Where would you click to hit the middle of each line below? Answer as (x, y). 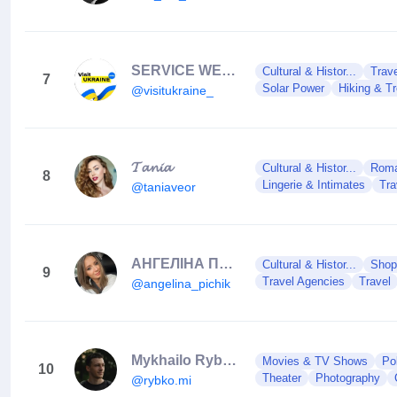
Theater (282, 378)
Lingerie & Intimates (314, 185)
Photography (348, 378)
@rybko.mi (161, 380)
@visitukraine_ (172, 90)
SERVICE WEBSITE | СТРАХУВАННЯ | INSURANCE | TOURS (229, 70)
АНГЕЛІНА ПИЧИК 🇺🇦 (226, 263)
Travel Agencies (304, 281)
